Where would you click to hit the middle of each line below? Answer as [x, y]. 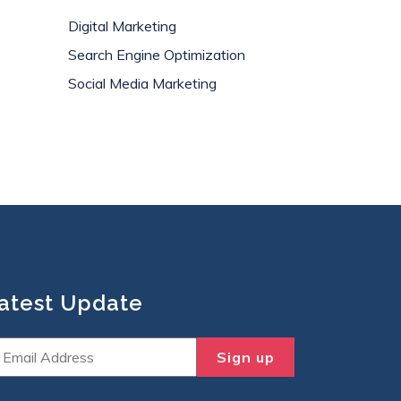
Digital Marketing [122, 26]
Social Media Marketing [142, 83]
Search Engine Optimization [157, 55]
